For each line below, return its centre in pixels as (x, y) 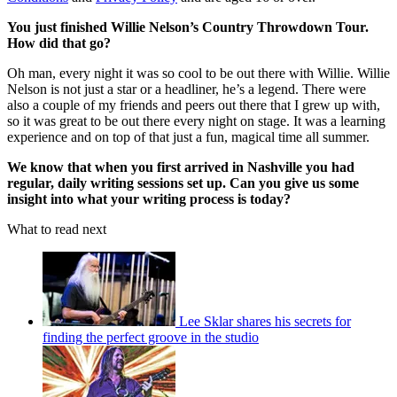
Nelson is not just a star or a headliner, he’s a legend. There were (187, 89)
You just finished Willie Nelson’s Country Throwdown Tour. (188, 27)
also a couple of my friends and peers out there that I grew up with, (194, 105)
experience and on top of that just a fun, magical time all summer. (188, 136)
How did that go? (59, 43)
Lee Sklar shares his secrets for (265, 321)
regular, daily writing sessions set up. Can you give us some (183, 183)
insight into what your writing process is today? (149, 198)
